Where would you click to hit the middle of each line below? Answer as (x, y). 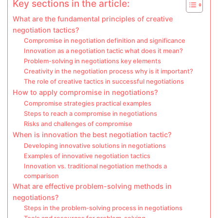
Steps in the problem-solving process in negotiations (103, 208)
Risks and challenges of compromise (78, 124)
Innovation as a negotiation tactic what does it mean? (103, 51)
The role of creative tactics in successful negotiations (104, 82)
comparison (41, 176)
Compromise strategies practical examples (87, 103)
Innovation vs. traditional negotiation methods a (95, 166)
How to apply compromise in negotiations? (85, 92)
